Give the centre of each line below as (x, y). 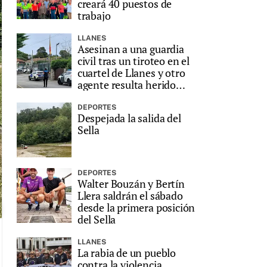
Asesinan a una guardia (131, 49)
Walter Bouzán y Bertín (131, 183)
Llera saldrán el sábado (130, 195)
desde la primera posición (136, 207)
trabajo (94, 15)
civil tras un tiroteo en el (133, 60)
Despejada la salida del (129, 118)
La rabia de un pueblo (127, 252)
